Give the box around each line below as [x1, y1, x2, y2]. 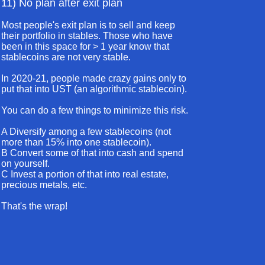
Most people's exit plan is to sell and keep [1, 20, 175, 30]
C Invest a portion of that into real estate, [1, 169, 169, 179]
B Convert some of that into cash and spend [1, 148, 183, 158]
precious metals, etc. [1, 180, 87, 190]
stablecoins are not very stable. [1, 52, 131, 62]
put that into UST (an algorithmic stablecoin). [1, 84, 187, 94]
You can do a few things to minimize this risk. [1, 105, 188, 115]
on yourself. [1, 159, 50, 169]
